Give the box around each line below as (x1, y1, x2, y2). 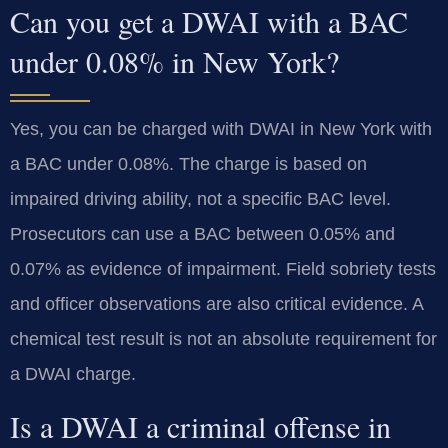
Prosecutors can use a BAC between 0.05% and (10, 223, 395, 244)
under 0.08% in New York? (10, 40, 339, 81)
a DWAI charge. (10, 363, 136, 384)
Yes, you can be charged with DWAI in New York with (10, 118, 432, 139)
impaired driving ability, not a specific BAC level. (10, 188, 391, 209)
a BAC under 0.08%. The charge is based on (10, 153, 367, 174)
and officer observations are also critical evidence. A (10, 293, 423, 314)
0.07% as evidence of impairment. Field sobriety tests (10, 258, 436, 279)
